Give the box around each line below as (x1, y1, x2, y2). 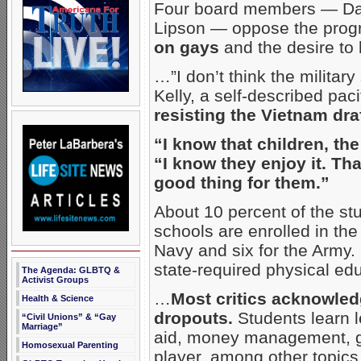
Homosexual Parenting (22, 340, 118, 350)
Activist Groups (22, 275, 89, 284)
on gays (154, 38, 219, 57)
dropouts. (154, 309, 233, 328)
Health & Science (22, 293, 93, 303)
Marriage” (22, 322, 63, 331)
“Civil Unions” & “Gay (22, 312, 116, 322)
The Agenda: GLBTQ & (22, 265, 120, 275)
